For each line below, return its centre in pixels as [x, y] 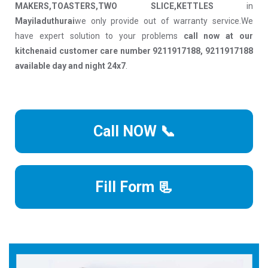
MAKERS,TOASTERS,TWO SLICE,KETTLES [114, 6]
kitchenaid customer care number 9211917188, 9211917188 [134, 51]
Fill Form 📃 [134, 187]
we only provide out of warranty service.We [164, 21]
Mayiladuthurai [45, 21]
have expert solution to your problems [99, 36]
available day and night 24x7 [70, 66]
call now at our [218, 36]
